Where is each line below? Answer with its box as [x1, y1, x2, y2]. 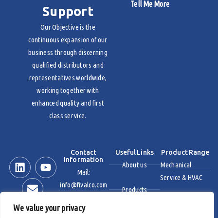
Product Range [161, 148, 210, 156]
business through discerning [28, 48, 108, 56]
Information [64, 155, 104, 163]
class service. [49, 111, 87, 120]
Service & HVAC [160, 173, 203, 182]
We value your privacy [13, 203, 86, 213]
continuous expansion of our [28, 35, 108, 44]
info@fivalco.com [60, 180, 108, 189]
